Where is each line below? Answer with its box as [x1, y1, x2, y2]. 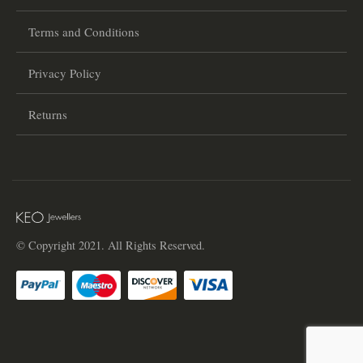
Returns [28, 105, 67, 122]
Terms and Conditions [28, 23, 139, 40]
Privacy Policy [28, 64, 101, 81]
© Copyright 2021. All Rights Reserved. [16, 237, 205, 254]
